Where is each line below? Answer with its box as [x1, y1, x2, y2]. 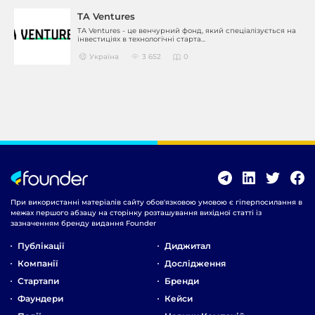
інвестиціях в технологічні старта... [77, 34, 205, 44]
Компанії [18, 257, 58, 269]
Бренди [165, 275, 199, 286]
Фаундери [18, 292, 63, 304]
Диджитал [165, 240, 211, 251]
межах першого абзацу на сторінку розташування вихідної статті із [11, 207, 262, 217]
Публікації [18, 240, 64, 251]
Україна [89, 51, 119, 61]
